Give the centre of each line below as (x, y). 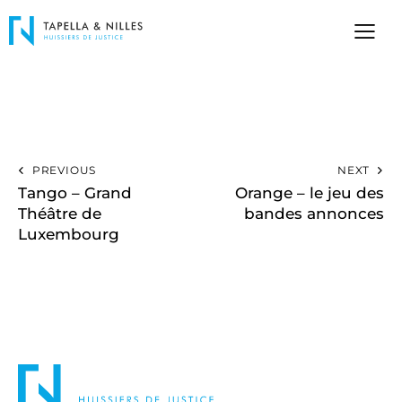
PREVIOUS (64, 170)
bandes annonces (314, 214)
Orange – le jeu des (310, 193)
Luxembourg (69, 235)
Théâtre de (60, 214)
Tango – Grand (75, 193)
